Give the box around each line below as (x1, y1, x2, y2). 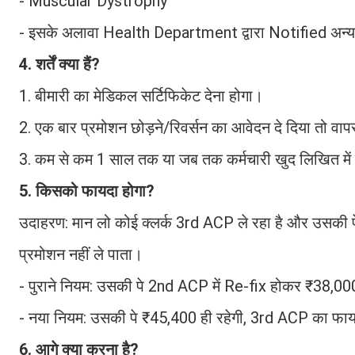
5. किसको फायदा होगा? (19, 181, 155, 200)
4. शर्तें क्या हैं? (19, 54, 100, 74)
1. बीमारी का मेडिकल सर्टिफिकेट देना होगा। (19, 86, 263, 105)
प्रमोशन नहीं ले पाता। (19, 244, 143, 264)
